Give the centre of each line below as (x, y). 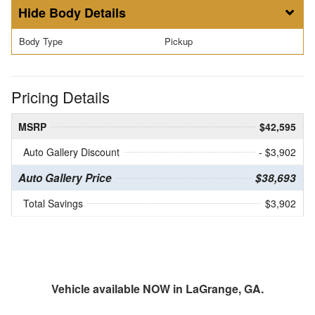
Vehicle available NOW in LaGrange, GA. (157, 288)
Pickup (179, 41)
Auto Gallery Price (65, 178)
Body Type (41, 41)
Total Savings (53, 203)
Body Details (88, 13)
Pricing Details (60, 96)
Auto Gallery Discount (71, 152)
